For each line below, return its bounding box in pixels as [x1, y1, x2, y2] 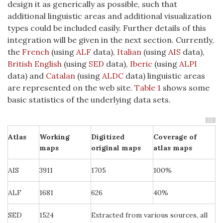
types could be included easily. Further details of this [7, 22, 206, 33]
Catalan [46, 70, 75, 81]
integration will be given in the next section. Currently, [7, 34, 214, 45]
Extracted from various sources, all [91, 210, 208, 220]
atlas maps [153, 143, 192, 152]
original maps [91, 143, 141, 152]
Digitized [91, 132, 124, 141]
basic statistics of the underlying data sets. [7, 94, 171, 105]
